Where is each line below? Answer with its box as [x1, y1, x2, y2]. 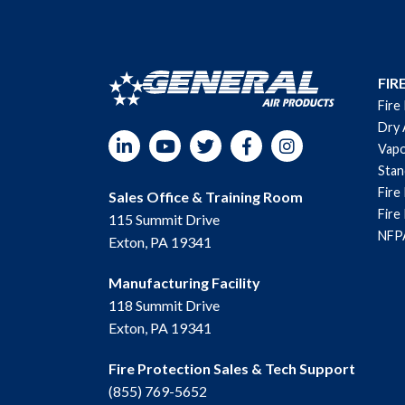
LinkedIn [36, 133, 89, 150]
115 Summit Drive [108, 211, 220, 228]
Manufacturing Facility [108, 274, 260, 291]
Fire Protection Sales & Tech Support [108, 360, 355, 377]
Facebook [158, 133, 221, 150]
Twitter [118, 133, 165, 150]
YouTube [77, 133, 133, 150]
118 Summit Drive [108, 297, 220, 314]
